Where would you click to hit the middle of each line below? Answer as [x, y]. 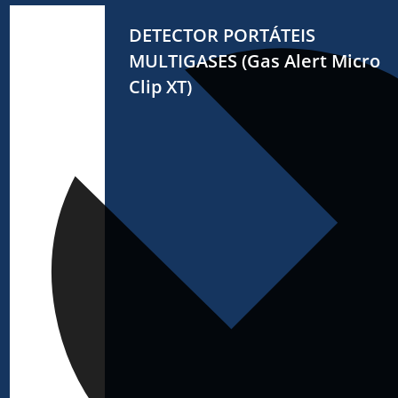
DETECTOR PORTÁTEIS [222, 36]
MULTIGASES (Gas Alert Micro [254, 61]
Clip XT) [160, 87]
